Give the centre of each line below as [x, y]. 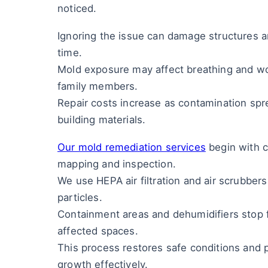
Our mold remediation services [132, 147]
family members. [98, 86]
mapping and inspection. [117, 164]
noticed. [77, 8]
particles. [80, 197]
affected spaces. [98, 231]
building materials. [102, 120]
